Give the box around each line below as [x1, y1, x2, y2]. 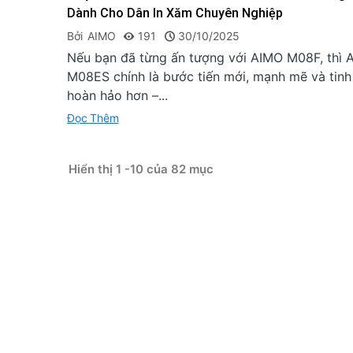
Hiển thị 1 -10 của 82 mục [69, 162, 214, 177]
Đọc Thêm [67, 111, 119, 125]
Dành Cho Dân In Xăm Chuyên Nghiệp [67, 6, 283, 21]
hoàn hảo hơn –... [67, 87, 168, 104]
